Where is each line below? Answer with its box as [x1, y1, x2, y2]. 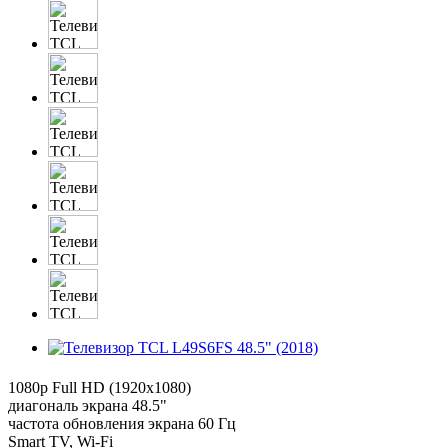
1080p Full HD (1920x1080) [8, 378, 191, 396]
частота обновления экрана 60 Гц [8, 414, 236, 432]
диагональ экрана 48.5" [8, 396, 167, 414]
